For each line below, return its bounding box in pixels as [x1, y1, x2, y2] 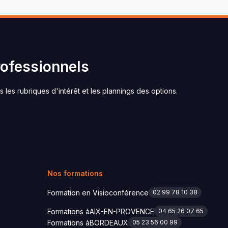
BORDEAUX [89, 218, 128, 227]
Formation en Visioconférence [47, 188, 149, 197]
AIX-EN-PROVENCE [89, 207, 154, 216]
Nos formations [47, 169, 103, 178]
